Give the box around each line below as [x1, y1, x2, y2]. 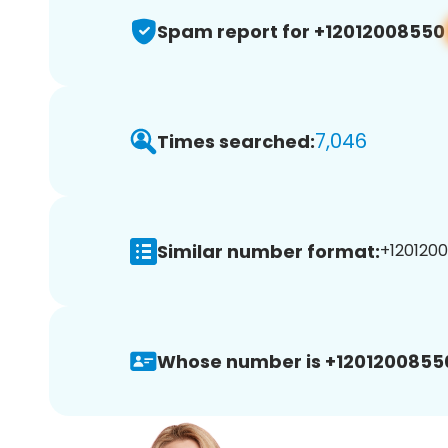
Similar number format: [157, 238, 380, 264]
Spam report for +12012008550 [157, 18, 445, 44]
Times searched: [157, 128, 315, 154]
